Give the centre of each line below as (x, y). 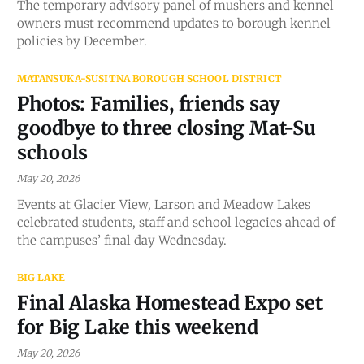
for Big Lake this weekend (138, 327)
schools (52, 152)
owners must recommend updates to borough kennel (173, 23)
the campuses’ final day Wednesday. (121, 240)
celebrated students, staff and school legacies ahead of (175, 222)
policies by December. (82, 41)
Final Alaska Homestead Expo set (169, 302)
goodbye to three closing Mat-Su (166, 128)
